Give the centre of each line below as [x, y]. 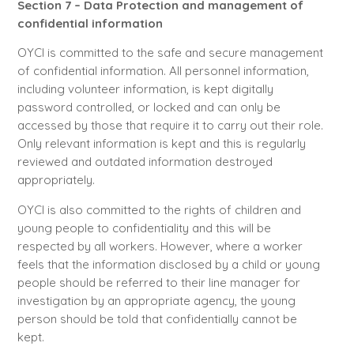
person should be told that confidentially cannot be [157, 318]
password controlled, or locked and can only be [149, 107]
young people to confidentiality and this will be [144, 228]
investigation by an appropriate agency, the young [156, 300]
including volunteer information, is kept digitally [145, 89]
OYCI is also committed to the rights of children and [159, 209]
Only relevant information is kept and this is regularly [161, 144]
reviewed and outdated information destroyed [145, 162]
